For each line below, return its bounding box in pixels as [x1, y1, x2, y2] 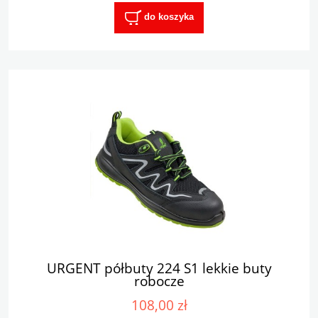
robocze [133, 271, 185, 291]
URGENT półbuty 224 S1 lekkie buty [46, 258, 272, 278]
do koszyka [143, 11, 194, 23]
